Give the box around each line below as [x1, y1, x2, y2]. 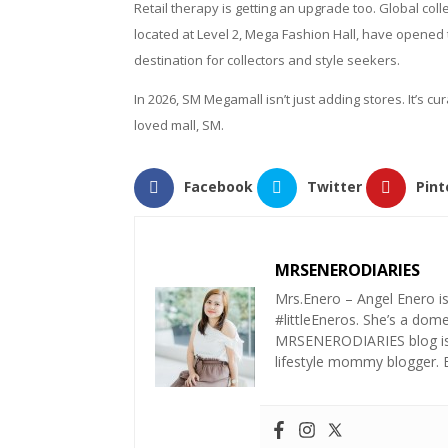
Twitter [307, 177, 363, 196]
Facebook [184, 177, 254, 196]
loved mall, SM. [134, 116, 228, 134]
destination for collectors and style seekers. [134, 51, 401, 69]
